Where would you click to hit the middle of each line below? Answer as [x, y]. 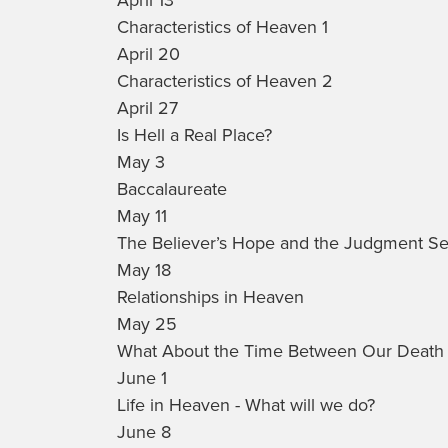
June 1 [142, 377]
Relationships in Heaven [210, 296]
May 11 [142, 215]
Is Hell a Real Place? [194, 134]
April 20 [148, 53]
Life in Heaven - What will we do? [246, 404]
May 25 [147, 323]
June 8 [144, 431]
